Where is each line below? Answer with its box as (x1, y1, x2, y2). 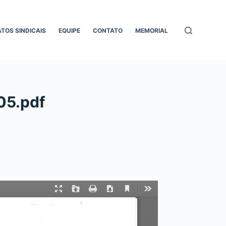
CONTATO (93, 26, 123, 34)
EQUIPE (59, 26, 81, 34)
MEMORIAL (135, 26, 168, 34)
